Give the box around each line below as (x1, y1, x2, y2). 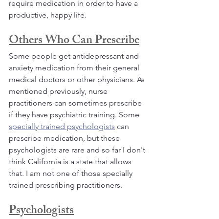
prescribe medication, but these (9, 133, 122, 143)
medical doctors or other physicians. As (9, 75, 147, 85)
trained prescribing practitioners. (9, 180, 122, 190)
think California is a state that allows (9, 157, 133, 167)
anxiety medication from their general (9, 63, 141, 73)
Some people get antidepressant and (9, 51, 141, 61)
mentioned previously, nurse (9, 87, 109, 96)
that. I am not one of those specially (9, 169, 134, 178)
